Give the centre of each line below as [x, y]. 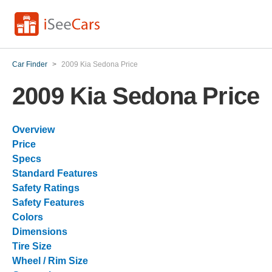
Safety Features [48, 202]
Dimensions [40, 232]
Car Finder [30, 64]
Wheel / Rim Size [50, 261]
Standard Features [55, 173]
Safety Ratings [46, 188]
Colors [28, 217]
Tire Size [32, 246]
